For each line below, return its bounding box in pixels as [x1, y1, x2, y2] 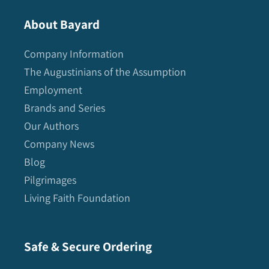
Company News [24, 137, 94, 151]
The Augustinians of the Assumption [24, 65, 186, 79]
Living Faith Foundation [24, 191, 130, 205]
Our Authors [24, 119, 79, 133]
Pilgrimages [24, 173, 76, 187]
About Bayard [24, 16, 100, 32]
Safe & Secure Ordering [24, 238, 152, 255]
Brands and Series [24, 101, 105, 115]
